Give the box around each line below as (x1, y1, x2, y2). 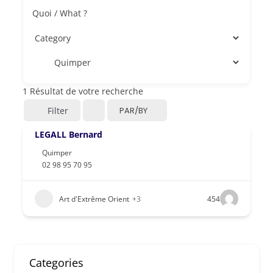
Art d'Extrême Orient (59, 193, 130, 204)
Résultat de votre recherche (27, 85, 144, 97)
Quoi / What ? (32, 7, 88, 19)
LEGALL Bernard (35, 129, 103, 140)
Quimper (42, 147, 73, 158)
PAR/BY (119, 104, 148, 116)
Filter (48, 104, 69, 116)
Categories (29, 255, 84, 270)
